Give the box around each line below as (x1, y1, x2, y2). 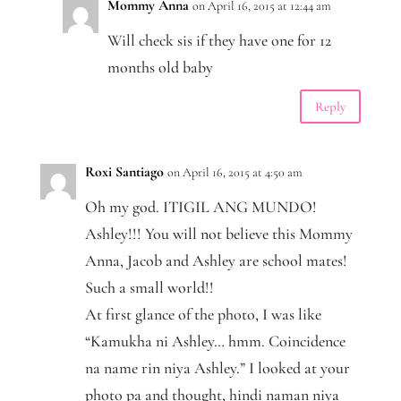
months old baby (107, 57, 213, 78)
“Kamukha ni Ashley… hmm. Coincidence (84, 331, 346, 352)
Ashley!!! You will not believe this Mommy (84, 224, 353, 244)
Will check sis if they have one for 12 (107, 30, 331, 51)
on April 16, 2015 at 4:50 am (166, 165, 303, 181)
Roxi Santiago (84, 163, 164, 182)
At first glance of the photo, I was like (84, 304, 321, 325)
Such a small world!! (84, 277, 214, 298)
